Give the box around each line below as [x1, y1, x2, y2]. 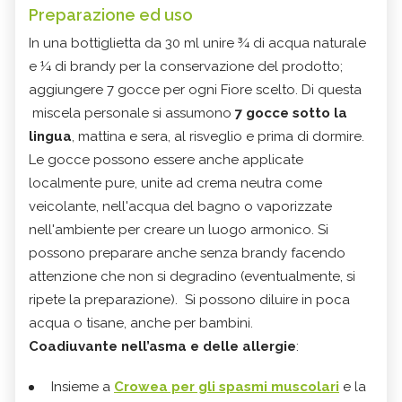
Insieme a [51, 379, 114, 396]
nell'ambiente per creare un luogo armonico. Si [29, 222, 328, 239]
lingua [29, 128, 72, 145]
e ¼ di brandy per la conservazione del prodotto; [29, 58, 343, 75]
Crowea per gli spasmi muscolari [114, 379, 339, 396]
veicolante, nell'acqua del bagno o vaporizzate [29, 198, 332, 215]
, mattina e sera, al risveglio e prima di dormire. [72, 128, 364, 145]
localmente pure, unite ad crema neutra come [29, 175, 322, 192]
